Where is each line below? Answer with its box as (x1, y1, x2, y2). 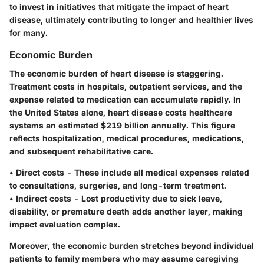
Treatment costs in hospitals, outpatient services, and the (9, 81, 242, 92)
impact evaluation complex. (9, 219, 120, 230)
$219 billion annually (101, 120, 186, 131)
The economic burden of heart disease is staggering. (9, 68, 223, 79)
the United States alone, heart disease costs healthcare (9, 107, 232, 118)
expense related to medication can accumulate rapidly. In (9, 94, 241, 105)
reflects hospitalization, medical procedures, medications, (9, 133, 244, 144)
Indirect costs (16, 193, 71, 204)
